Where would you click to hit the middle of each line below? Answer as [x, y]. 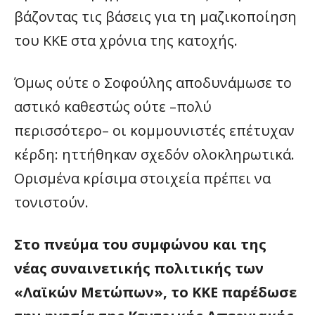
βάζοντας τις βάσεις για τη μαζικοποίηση [155, 17]
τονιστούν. [51, 202]
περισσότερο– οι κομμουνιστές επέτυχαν [154, 131]
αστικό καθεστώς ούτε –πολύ [113, 107]
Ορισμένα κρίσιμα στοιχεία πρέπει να [142, 179]
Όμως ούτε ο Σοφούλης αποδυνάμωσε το [153, 83]
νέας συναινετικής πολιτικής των [139, 269]
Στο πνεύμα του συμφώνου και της [140, 245]
